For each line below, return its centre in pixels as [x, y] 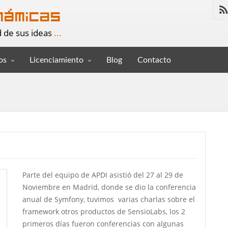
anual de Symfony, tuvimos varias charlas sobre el [109, 199]
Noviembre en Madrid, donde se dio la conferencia [109, 187]
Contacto [154, 60]
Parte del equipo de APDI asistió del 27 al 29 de [103, 175]
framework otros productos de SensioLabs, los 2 [104, 211]
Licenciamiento [56, 60]
